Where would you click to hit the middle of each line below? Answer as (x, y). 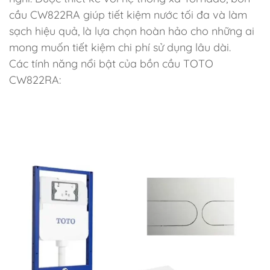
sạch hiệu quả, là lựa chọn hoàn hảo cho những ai (132, 31)
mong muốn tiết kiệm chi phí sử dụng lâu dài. (120, 47)
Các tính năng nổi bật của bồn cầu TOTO (111, 64)
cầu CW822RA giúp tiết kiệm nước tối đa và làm (128, 15)
